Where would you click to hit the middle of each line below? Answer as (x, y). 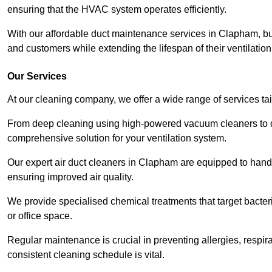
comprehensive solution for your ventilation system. (117, 138)
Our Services (37, 76)
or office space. (41, 216)
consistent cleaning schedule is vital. (86, 254)
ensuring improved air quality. (72, 177)
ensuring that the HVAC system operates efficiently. (118, 9)
